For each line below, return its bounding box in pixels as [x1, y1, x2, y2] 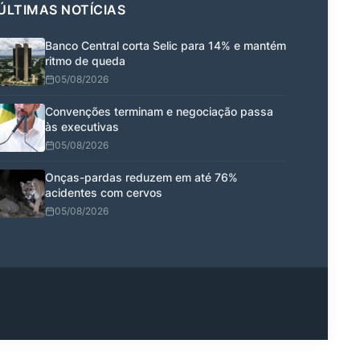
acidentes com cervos [45, 186, 162, 200]
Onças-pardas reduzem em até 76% [45, 170, 238, 185]
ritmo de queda [45, 54, 125, 68]
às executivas [45, 120, 119, 134]
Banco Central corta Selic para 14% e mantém [45, 39, 286, 53]
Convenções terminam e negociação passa [45, 104, 273, 119]
